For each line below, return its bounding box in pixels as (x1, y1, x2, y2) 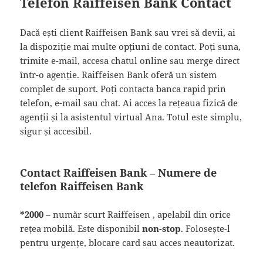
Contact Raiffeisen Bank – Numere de (20, 165, 217, 180)
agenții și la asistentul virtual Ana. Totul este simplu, (20, 110, 242, 123)
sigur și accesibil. (20, 124, 92, 137)
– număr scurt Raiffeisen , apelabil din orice (43, 208, 231, 220)
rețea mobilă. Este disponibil (20, 222, 143, 234)
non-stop (142, 222, 181, 234)
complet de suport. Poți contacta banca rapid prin (20, 82, 227, 95)
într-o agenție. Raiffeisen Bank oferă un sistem (20, 68, 217, 80)
